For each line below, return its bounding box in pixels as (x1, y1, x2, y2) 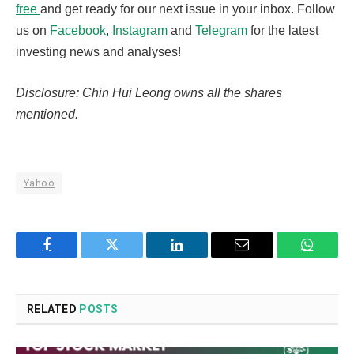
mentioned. (16, 107, 78, 122)
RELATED (27, 302, 80, 315)
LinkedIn (175, 249, 228, 264)
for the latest (247, 24, 318, 38)
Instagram (112, 24, 168, 38)
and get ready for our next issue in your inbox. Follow (40, 2, 335, 17)
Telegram (195, 24, 247, 38)
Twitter (111, 249, 153, 264)
